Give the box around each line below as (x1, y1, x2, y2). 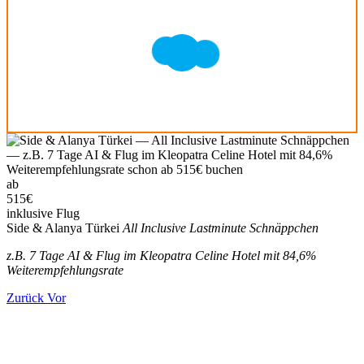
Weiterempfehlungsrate (6, 263, 123, 277)
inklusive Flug (6, 206, 80, 220)
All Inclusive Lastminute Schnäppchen (123, 221, 318, 235)
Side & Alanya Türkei (6, 221, 119, 235)
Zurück (6, 291, 44, 305)
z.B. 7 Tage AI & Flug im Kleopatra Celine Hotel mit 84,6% (6, 249, 316, 262)
